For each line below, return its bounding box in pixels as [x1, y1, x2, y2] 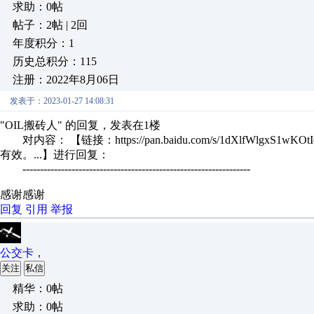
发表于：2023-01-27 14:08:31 [10, 96, 114, 106]
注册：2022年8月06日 [13, 74, 119, 86]
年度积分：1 [13, 37, 74, 49]
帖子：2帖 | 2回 [13, 19, 88, 31]
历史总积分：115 [13, 55, 97, 67]
